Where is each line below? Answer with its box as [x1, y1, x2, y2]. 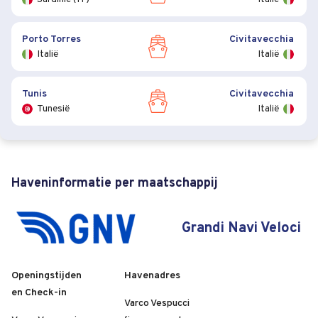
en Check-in [11, 287, 67, 299]
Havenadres [124, 270, 180, 282]
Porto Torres [22, 33, 81, 45]
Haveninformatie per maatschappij [11, 177, 218, 191]
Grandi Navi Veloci [182, 221, 301, 236]
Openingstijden [11, 270, 82, 282]
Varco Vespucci [124, 298, 190, 309]
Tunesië [37, 103, 70, 114]
